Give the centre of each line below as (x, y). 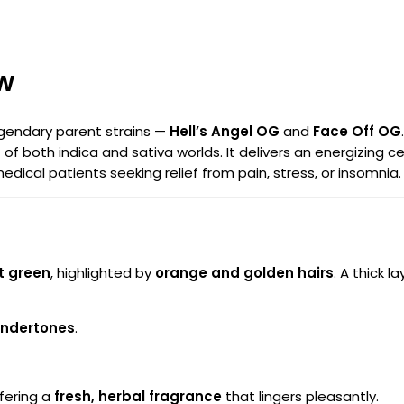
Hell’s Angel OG (225, 131)
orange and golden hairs (244, 273)
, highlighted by (103, 273)
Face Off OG (357, 131)
